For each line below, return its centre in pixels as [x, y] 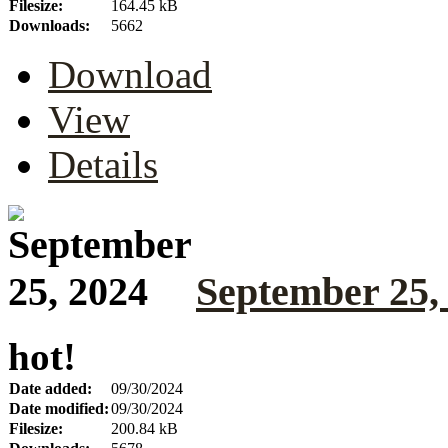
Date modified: [59, 409]
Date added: [50, 389]
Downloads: [49, 25]
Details [103, 164]
